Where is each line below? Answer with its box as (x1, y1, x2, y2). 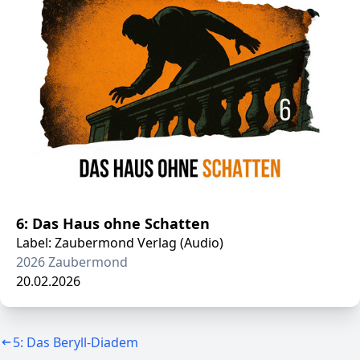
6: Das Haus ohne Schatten (16, 214, 210, 233)
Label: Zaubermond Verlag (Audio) (16, 234, 223, 252)
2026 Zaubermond (16, 253, 128, 271)
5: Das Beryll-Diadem (13, 333, 138, 351)
